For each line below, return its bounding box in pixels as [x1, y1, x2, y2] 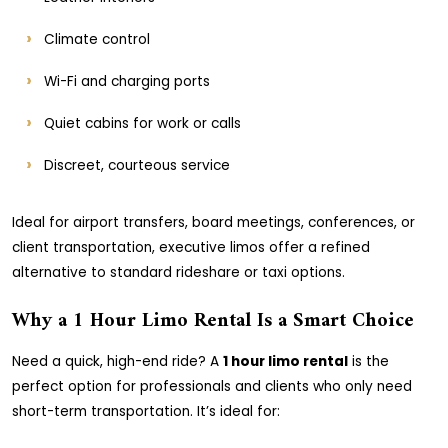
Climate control [44, 30, 150, 49]
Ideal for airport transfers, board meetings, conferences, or [12, 213, 415, 232]
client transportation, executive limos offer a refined [12, 238, 370, 257]
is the [348, 352, 389, 371]
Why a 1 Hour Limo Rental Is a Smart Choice [12, 304, 414, 339]
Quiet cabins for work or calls [44, 114, 241, 133]
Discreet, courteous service [44, 156, 230, 175]
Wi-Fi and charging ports [44, 72, 210, 91]
